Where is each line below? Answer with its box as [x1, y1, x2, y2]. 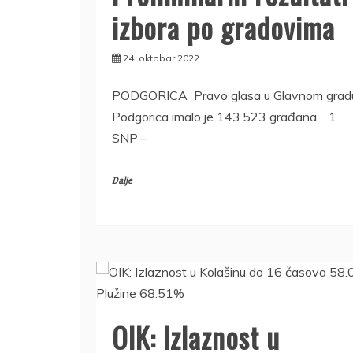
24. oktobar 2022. [123, 51, 202, 64]
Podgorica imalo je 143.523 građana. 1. [112, 108, 339, 124]
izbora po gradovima [112, 6, 335, 48]
